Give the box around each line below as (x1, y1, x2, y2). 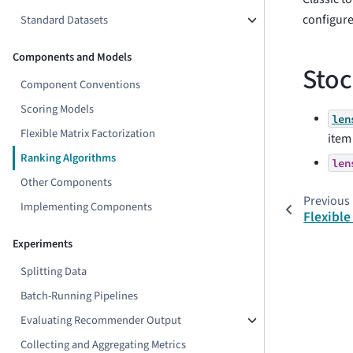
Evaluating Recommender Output (20, 312, 182, 329)
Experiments (13, 236, 72, 252)
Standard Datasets (20, 12, 109, 28)
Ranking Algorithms (20, 150, 117, 166)
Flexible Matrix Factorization (20, 125, 156, 142)
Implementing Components (20, 199, 153, 215)
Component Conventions (20, 76, 141, 93)
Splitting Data (20, 263, 87, 280)
